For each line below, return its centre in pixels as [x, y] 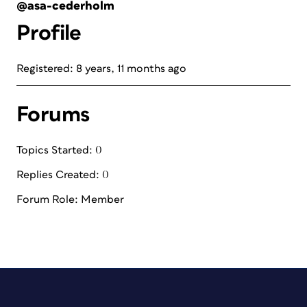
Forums [53, 115]
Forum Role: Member [70, 199]
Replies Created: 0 [63, 175]
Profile [49, 33]
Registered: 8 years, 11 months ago [101, 69]
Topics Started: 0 [59, 150]
